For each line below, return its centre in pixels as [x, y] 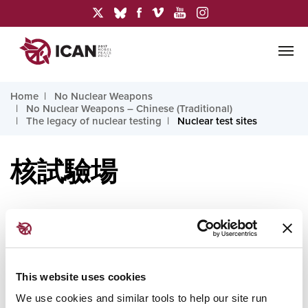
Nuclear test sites [217, 121]
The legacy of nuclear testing [94, 121]
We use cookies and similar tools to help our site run [142, 298]
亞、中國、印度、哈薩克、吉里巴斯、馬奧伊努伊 [146, 265]
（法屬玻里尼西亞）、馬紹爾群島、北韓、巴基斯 [146, 286]
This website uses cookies [81, 276]
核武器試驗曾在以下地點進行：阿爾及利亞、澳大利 [153, 244]
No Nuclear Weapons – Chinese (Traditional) [129, 109]
